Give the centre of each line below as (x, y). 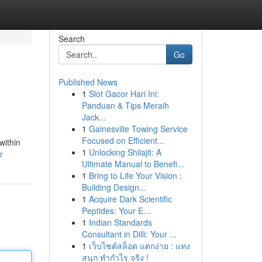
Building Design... (114, 187)
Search (71, 39)
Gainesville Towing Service (138, 129)
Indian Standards (120, 222)
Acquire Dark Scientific (130, 199)
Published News (88, 82)
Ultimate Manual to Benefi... (133, 164)
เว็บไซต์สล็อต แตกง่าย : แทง (139, 246)
